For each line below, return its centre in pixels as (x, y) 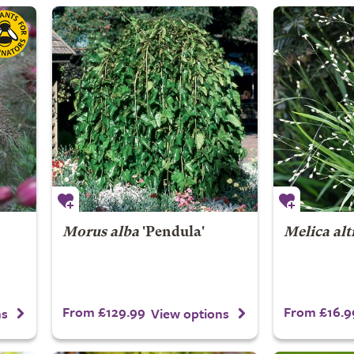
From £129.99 (104, 312)
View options (190, 313)
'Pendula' (171, 233)
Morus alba (100, 233)
